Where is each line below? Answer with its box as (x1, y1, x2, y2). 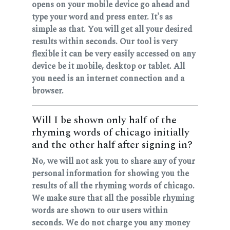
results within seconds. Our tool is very (32, 35, 178, 48)
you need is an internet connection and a (32, 72, 184, 85)
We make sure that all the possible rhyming (32, 192, 195, 205)
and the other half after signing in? (32, 137, 193, 153)
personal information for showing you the (32, 167, 189, 180)
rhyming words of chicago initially (32, 125, 189, 141)
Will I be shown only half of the (32, 112, 177, 128)
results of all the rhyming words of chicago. (32, 180, 195, 193)
